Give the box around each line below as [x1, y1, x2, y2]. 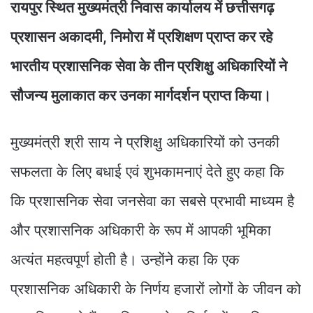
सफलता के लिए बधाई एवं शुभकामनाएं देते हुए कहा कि [10, 162, 289, 180]
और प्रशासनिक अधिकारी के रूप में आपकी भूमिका [10, 221, 271, 239]
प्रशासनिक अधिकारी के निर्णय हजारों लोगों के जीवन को [10, 279, 301, 298]
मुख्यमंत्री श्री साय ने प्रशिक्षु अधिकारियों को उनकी [10, 133, 279, 151]
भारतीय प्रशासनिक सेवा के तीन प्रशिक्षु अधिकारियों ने [10, 57, 287, 75]
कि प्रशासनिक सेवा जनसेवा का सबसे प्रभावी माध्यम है [10, 191, 294, 210]
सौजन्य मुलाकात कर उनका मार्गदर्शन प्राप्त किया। [10, 86, 275, 104]
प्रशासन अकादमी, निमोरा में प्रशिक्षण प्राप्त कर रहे [10, 27, 272, 45]
